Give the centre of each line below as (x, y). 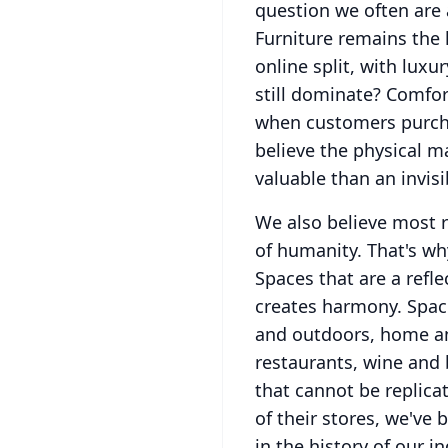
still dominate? (318, 94)
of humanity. (308, 250)
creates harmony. (328, 306)
